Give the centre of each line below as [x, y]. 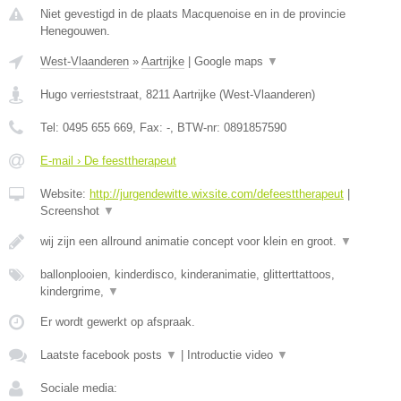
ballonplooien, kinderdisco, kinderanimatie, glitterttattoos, [188, 274]
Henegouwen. [75, 30]
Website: [65, 193]
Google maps [230, 61]
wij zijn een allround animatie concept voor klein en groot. [190, 241]
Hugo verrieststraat [90, 94]
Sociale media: [79, 388]
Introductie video [232, 354]
